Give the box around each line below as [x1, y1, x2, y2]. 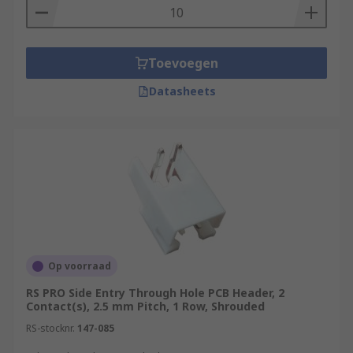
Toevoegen [147, 54, 218, 72]
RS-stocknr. [26, 321, 75, 335]
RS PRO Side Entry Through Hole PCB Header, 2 [26, 285, 284, 300]
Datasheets [148, 84, 216, 98]
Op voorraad [48, 259, 111, 273]
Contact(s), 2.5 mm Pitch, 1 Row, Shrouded [26, 299, 265, 314]
